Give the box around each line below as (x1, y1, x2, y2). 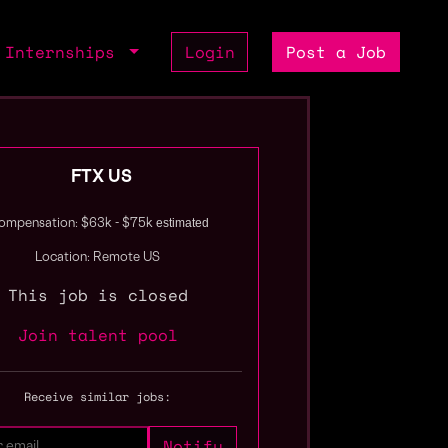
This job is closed (7, 283, 188, 307)
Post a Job (286, 40, 387, 64)
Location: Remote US (35, 252, 161, 264)
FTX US (71, 170, 133, 186)
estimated (155, 216, 209, 230)
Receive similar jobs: (24, 388, 172, 405)
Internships (5, 40, 126, 64)
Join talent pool (17, 323, 178, 347)
